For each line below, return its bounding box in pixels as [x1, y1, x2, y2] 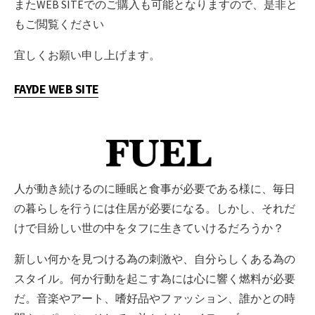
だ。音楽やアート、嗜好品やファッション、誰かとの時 [14, 291, 295, 306]
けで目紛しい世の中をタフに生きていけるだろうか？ [14, 221, 284, 236]
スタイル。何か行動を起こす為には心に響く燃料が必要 [14, 271, 295, 286]
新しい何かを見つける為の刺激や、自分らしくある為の [14, 252, 295, 266]
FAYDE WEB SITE [14, 80, 99, 97]
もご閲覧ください [14, 17, 104, 32]
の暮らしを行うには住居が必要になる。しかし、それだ [14, 201, 295, 216]
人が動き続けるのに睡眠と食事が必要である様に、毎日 [14, 181, 295, 196]
